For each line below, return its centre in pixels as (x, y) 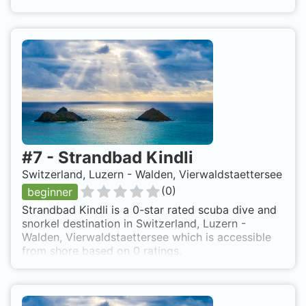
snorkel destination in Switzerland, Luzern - (134, 224)
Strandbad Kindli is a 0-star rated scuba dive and (149, 210)
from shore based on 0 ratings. (102, 251)
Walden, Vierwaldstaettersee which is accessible (147, 237)
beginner (50, 192)
